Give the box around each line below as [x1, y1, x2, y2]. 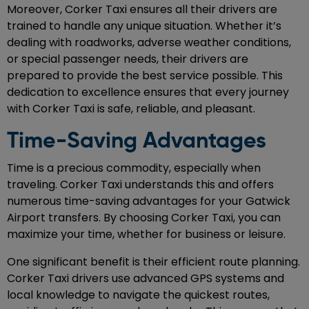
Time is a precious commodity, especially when [7, 160, 261, 177]
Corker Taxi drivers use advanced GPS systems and [7, 270, 284, 287]
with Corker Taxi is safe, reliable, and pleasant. [7, 101, 255, 117]
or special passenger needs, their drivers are [7, 51, 248, 68]
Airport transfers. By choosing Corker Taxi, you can [7, 210, 281, 226]
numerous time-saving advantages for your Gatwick [7, 193, 290, 210]
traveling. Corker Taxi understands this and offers [7, 177, 274, 193]
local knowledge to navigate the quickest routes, [7, 287, 270, 303]
